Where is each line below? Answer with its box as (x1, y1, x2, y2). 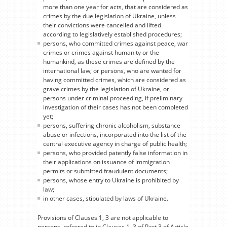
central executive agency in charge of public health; (43, 139, 187, 148)
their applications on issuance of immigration (43, 157, 170, 166)
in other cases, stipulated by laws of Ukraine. (43, 194, 168, 203)
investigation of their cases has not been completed (43, 102, 188, 111)
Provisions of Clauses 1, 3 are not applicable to (37, 213, 168, 222)
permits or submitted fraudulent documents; (43, 166, 168, 175)
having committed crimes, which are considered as (43, 75, 186, 84)
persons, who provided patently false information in (43, 148, 187, 157)
